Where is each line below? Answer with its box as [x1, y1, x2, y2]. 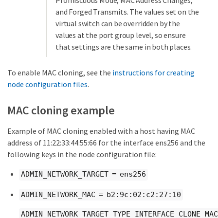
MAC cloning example [7, 103, 115, 118]
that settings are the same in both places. [55, 42, 192, 52]
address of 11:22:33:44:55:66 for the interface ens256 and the [7, 138, 205, 148]
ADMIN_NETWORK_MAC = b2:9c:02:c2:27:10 [21, 190, 181, 199]
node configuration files [7, 79, 88, 90]
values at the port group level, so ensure [55, 30, 186, 40]
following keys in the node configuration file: [7, 149, 157, 160]
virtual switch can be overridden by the [55, 18, 180, 29]
